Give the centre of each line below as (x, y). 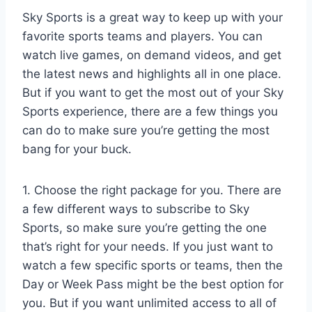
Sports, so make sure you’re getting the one (145, 228)
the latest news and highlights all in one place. (152, 74)
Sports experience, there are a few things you (150, 112)
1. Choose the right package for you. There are (152, 190)
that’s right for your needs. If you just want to (148, 247)
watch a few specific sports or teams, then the (153, 266)
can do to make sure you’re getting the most (146, 131)
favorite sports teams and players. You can (142, 37)
